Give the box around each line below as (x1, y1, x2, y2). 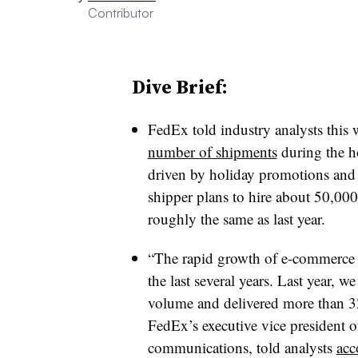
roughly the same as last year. (147, 209, 325, 229)
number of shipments (147, 141, 277, 161)
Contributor (88, 5, 153, 21)
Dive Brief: (131, 74, 228, 100)
